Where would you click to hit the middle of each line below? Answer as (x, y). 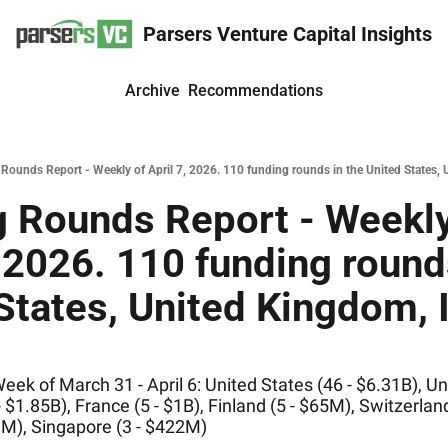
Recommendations (255, 90)
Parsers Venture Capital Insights (287, 34)
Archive (152, 90)
